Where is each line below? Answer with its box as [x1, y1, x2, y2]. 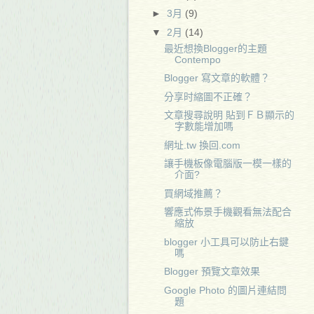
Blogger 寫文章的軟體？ [163, 72, 270, 83]
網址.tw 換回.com [163, 139, 240, 151]
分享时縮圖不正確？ [163, 90, 252, 102]
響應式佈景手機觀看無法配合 [163, 206, 292, 217]
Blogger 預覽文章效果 [163, 266, 260, 277]
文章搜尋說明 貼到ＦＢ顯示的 [163, 109, 294, 121]
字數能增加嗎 [174, 121, 233, 132]
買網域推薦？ [163, 187, 223, 199]
